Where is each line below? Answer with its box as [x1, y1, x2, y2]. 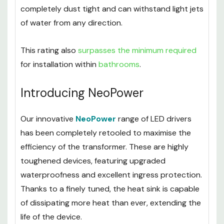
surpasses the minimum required [78, 45, 196, 56]
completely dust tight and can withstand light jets [20, 3, 203, 14]
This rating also [20, 45, 78, 56]
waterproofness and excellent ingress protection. [20, 169, 202, 180]
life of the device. [20, 211, 82, 222]
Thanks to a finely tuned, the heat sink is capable [20, 183, 199, 194]
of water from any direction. [20, 17, 122, 28]
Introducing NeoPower [20, 85, 143, 101]
